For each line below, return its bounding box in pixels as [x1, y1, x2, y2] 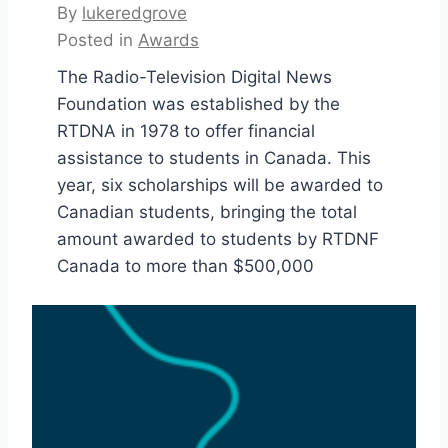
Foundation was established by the [57, 94, 340, 115]
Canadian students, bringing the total [57, 202, 357, 223]
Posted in [57, 30, 138, 51]
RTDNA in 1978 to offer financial [57, 121, 315, 142]
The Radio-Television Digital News [57, 67, 332, 88]
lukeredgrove [82, 3, 187, 24]
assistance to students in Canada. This [57, 148, 371, 169]
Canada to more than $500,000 [57, 256, 314, 277]
